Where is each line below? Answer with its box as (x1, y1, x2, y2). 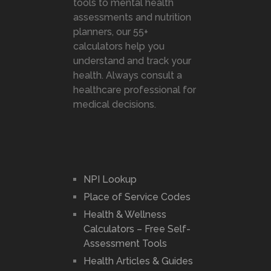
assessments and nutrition (73, 11, 191, 23)
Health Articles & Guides (83, 255, 193, 267)
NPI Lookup (83, 173, 137, 185)
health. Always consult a (73, 69, 182, 81)
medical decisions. (73, 98, 156, 110)
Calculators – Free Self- (83, 223, 191, 235)
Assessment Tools (83, 237, 167, 249)
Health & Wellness (83, 208, 166, 220)
